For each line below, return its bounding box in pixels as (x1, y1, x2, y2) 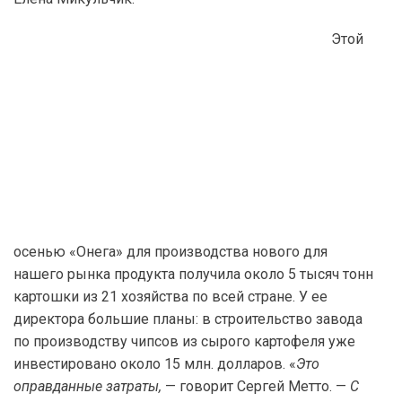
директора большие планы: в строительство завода (13, 310, 363, 328)
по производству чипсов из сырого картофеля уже (13, 333, 355, 350)
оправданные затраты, (13, 378, 165, 395)
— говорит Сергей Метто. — (165, 378, 350, 395)
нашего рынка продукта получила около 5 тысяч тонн (13, 266, 373, 283)
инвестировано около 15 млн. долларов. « (13, 355, 296, 372)
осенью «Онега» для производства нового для (13, 243, 328, 260)
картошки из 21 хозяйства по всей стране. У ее (13, 288, 328, 305)
